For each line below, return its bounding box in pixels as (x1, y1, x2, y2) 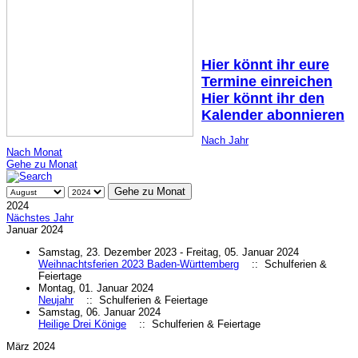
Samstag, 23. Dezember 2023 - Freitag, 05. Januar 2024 (38, 245, 299, 258)
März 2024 (6, 340, 55, 352)
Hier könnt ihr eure (201, 56, 329, 73)
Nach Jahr (201, 133, 249, 146)
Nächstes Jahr (6, 211, 74, 224)
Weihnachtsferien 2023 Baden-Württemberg (38, 257, 239, 270)
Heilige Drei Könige (38, 317, 126, 330)
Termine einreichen (201, 73, 332, 89)
